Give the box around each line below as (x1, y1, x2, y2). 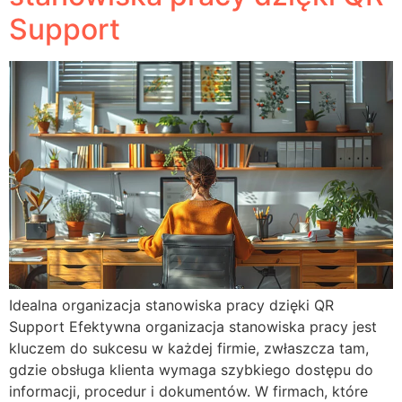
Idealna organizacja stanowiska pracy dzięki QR (9, 296, 334, 315)
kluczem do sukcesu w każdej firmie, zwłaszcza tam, (9, 339, 369, 358)
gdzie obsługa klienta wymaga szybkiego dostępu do (9, 361, 373, 380)
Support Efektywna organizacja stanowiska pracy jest (9, 318, 377, 336)
